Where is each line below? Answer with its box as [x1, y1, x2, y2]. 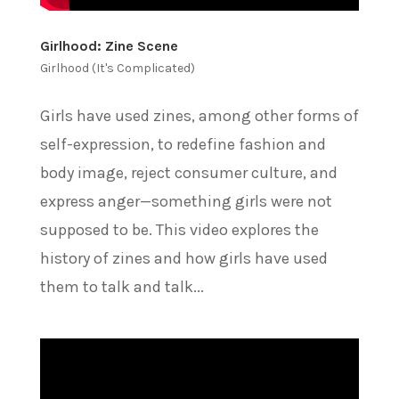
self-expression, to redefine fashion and [39, 134, 326, 154]
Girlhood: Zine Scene [39, 37, 178, 54]
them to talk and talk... [39, 276, 204, 297]
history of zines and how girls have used [39, 248, 328, 268]
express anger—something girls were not [39, 191, 332, 211]
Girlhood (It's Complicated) [39, 60, 195, 76]
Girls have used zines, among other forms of [39, 105, 359, 126]
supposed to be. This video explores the [39, 219, 319, 240]
